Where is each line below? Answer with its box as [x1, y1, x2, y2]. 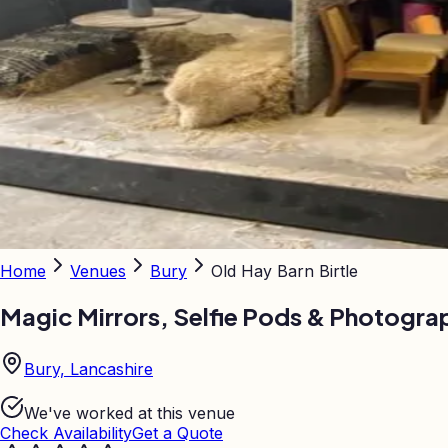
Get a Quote [132, 422, 223, 443]
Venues [70, 261, 126, 281]
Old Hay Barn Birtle [211, 261, 358, 281]
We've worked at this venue [24, 402, 235, 423]
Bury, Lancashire [24, 358, 153, 379]
